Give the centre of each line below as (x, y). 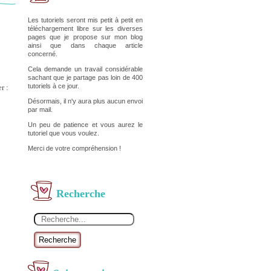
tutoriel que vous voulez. (64, 133)
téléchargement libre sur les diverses (85, 28)
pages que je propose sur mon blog (85, 37)
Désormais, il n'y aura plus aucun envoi (85, 101)
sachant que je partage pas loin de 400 (85, 77)
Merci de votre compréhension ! (74, 148)
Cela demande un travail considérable (85, 69)
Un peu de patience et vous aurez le (85, 125)
